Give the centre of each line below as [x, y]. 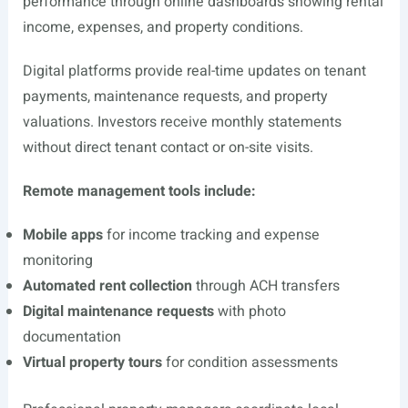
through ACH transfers [265, 286]
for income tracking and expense [211, 235]
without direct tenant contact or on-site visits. [168, 148]
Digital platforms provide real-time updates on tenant [194, 71]
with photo [250, 311]
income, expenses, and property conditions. [163, 27]
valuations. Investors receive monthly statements [182, 122]
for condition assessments [250, 362]
